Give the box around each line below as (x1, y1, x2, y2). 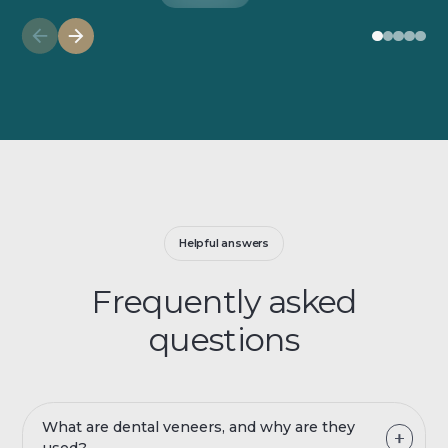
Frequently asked (91, 281, 357, 321)
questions (148, 319, 300, 359)
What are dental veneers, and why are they (42, 418, 356, 437)
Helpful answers (179, 236, 269, 250)
